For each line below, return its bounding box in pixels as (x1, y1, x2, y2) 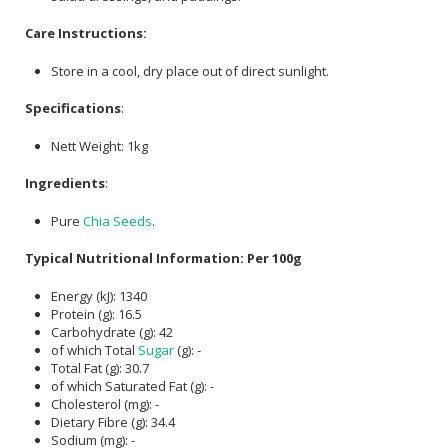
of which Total (51, 340, 138, 359)
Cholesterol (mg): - (51, 394, 159, 413)
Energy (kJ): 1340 (51, 286, 147, 305)
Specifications (25, 99, 121, 118)
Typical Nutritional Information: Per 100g (25, 249, 302, 268)
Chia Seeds (83, 211, 152, 230)
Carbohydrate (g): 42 (51, 322, 173, 341)
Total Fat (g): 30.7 (51, 358, 149, 377)
